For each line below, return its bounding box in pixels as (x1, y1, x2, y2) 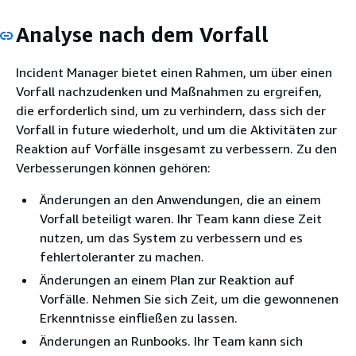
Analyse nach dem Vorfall (16, 22, 269, 47)
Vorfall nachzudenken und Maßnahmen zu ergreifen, (16, 83, 322, 99)
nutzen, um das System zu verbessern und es (40, 229, 303, 246)
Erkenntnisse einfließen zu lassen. (40, 309, 238, 326)
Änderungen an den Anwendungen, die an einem (40, 191, 321, 207)
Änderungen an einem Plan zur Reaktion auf (40, 271, 295, 288)
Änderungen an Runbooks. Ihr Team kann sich (40, 332, 303, 349)
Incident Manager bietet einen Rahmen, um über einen (16, 64, 332, 80)
